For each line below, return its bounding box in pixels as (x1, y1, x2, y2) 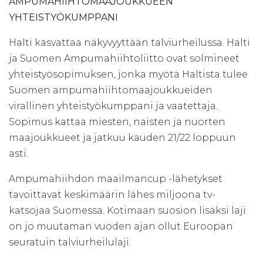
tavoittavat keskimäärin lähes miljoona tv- (9, 189, 215, 201)
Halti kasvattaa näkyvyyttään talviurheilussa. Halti (9, 37, 250, 49)
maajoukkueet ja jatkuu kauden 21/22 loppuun (9, 132, 236, 144)
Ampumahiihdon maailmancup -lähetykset (9, 173, 222, 185)
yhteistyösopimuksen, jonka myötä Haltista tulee (9, 69, 248, 80)
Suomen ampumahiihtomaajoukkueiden (9, 85, 213, 96)
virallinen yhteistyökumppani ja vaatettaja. (9, 100, 218, 112)
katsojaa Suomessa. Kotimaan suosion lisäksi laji (9, 205, 246, 217)
